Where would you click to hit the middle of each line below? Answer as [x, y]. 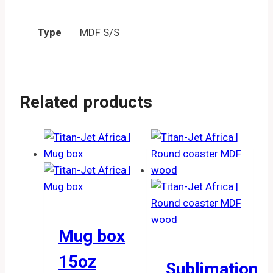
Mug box [92, 236]
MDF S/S [100, 32]
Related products [86, 102]
